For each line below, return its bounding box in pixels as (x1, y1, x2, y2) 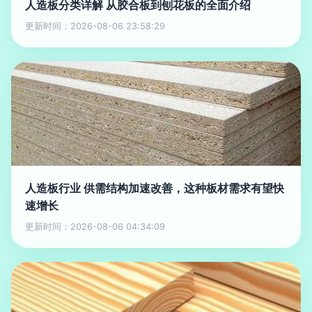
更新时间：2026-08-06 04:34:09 (25, 221, 165, 232)
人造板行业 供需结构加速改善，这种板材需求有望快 (25, 181, 284, 195)
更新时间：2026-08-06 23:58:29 (25, 21, 165, 31)
